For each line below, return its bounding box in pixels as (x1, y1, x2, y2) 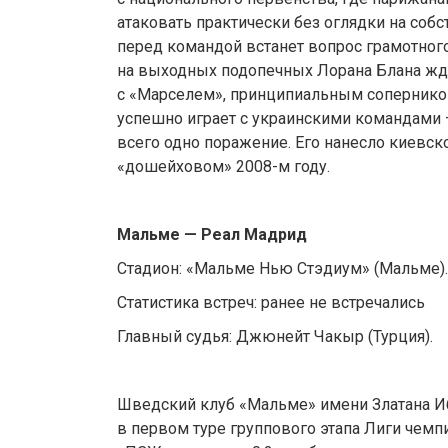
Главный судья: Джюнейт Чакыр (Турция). (117, 327, 433, 347)
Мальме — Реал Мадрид (117, 225, 307, 245)
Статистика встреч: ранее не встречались (117, 293, 425, 313)
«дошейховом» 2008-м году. (117, 157, 330, 177)
